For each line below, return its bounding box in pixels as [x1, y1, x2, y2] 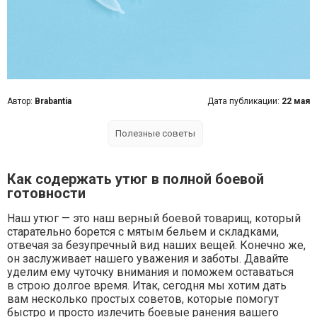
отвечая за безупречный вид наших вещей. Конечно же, [7, 238, 306, 252]
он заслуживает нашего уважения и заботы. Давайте [7, 252, 289, 265]
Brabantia [35, 96, 71, 106]
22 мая [282, 96, 310, 106]
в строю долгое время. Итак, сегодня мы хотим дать [7, 279, 287, 292]
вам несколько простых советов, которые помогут [7, 292, 279, 306]
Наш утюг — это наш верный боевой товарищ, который [7, 212, 301, 225]
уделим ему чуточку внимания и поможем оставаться [7, 265, 294, 279]
